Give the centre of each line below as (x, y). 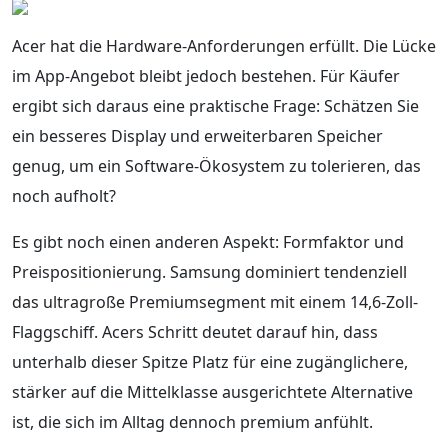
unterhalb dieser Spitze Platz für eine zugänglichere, (210, 361)
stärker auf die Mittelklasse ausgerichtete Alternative (212, 391)
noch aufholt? (64, 195)
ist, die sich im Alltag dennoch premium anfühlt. (192, 421)
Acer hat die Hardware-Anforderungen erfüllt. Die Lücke (224, 45)
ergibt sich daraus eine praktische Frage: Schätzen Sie (215, 105)
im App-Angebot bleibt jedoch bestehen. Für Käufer (206, 75)
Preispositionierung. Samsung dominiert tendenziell (209, 271)
